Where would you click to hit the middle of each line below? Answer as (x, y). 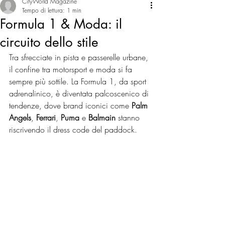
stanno (130, 118)
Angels (20, 118)
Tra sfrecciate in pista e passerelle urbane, (80, 57)
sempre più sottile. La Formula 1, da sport (79, 81)
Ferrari (46, 118)
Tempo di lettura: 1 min (52, 10)
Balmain (103, 118)
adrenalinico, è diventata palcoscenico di (80, 93)
